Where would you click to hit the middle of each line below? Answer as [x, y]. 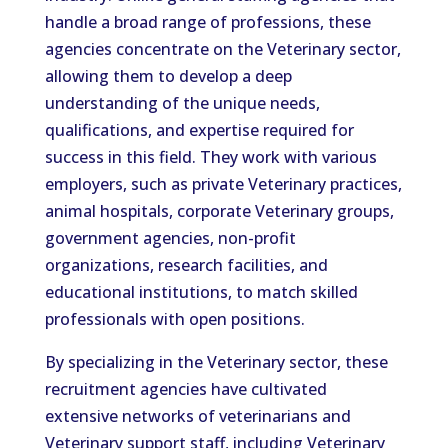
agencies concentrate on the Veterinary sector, [222, 49]
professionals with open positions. [174, 319]
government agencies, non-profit [170, 238]
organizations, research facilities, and [186, 265]
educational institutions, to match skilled [201, 292]
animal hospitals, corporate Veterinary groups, [219, 211]
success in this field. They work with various [210, 157]
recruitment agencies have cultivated [185, 389]
